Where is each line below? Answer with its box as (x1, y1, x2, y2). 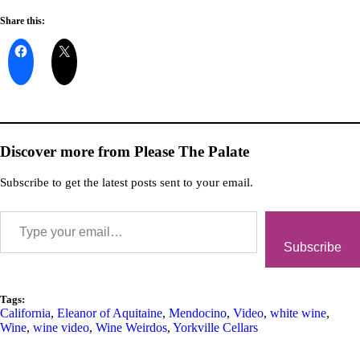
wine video (33, 321, 89, 334)
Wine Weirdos (96, 321, 167, 334)
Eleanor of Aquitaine (57, 306, 162, 320)
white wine (270, 306, 326, 320)
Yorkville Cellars (173, 321, 258, 334)
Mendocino (169, 306, 227, 320)
